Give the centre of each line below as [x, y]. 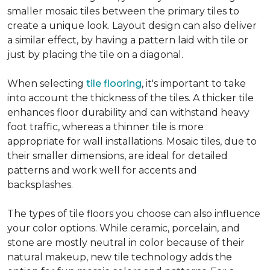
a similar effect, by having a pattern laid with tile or [128, 40]
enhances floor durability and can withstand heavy [128, 112]
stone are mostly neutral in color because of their [126, 242]
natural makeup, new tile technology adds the [120, 257]
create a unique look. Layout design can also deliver [132, 25]
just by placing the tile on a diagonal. [95, 54]
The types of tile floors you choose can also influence [134, 213]
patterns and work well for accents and [102, 170]
